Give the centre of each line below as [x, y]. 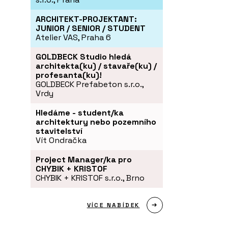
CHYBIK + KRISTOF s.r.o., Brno [90, 178]
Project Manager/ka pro [84, 160]
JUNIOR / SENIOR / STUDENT [91, 28]
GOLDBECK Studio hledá [83, 57]
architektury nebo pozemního [96, 122]
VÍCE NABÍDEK [113, 205]
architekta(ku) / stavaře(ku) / [96, 66]
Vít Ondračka [61, 140]
